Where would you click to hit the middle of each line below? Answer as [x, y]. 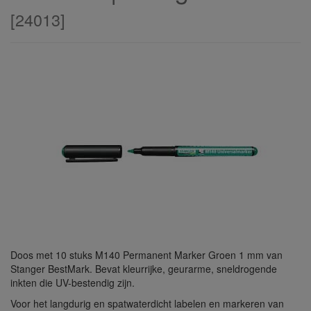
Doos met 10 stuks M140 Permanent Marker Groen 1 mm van [146, 255]
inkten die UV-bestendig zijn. [73, 283]
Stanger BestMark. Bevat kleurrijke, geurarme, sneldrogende [144, 269]
